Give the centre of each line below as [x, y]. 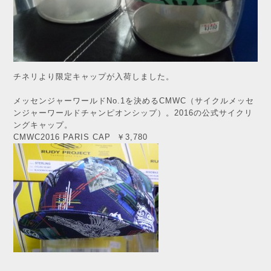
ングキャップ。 [43, 125]
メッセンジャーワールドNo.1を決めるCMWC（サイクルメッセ [134, 101]
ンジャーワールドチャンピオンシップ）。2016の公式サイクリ [133, 113]
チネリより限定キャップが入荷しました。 [94, 77]
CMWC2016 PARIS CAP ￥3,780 [80, 137]
